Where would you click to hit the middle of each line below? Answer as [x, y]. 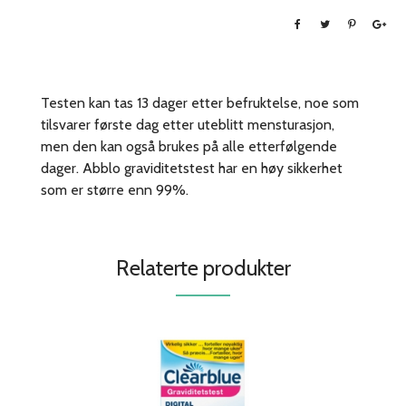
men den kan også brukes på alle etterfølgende [189, 147]
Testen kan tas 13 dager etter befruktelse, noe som [200, 103]
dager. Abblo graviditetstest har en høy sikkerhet [192, 169]
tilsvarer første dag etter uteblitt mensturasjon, [188, 125]
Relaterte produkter [203, 268]
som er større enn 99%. [115, 190]
